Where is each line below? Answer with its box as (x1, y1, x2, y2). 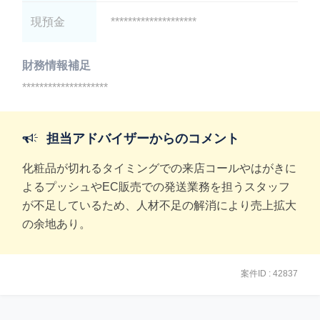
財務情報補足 (22, 59, 91, 71)
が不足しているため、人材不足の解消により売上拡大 (22, 199, 297, 211)
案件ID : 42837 (240, 269, 298, 279)
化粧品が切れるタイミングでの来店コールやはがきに (22, 162, 297, 174)
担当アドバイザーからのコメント (46, 131, 240, 146)
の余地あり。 (22, 218, 91, 230)
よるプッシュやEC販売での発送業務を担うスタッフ (22, 181, 291, 193)
